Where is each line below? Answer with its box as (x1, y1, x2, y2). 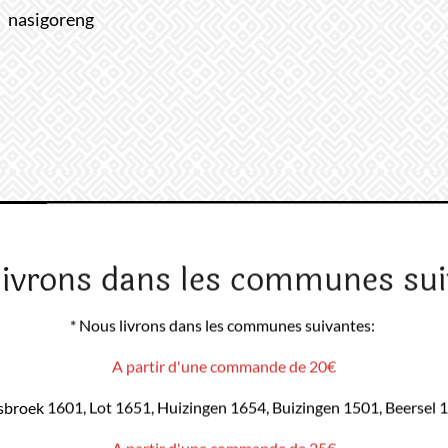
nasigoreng (8, 8, 95, 30)
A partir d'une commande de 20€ (112, 356, 336, 376)
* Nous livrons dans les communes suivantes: (70, 315, 378, 335)
